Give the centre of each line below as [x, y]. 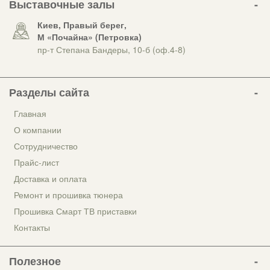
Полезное [35, 261]
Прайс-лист [36, 162]
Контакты [32, 227]
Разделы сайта [49, 92]
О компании [38, 129]
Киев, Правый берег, [82, 24]
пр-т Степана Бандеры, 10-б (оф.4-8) [111, 49]
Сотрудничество [46, 146]
